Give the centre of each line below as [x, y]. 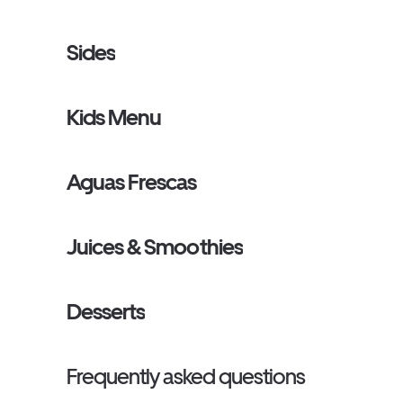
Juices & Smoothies [155, 247]
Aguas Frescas [132, 182]
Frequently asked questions [186, 376]
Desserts [106, 312]
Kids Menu [114, 117]
